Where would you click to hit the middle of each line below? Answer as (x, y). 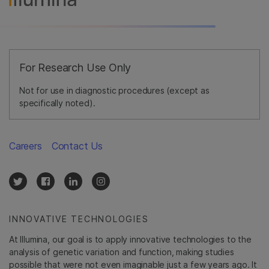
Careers (26, 146)
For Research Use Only (75, 67)
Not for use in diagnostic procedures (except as (114, 90)
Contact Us (77, 146)
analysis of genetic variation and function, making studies (122, 252)
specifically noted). (57, 103)
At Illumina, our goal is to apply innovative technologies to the (130, 239)
